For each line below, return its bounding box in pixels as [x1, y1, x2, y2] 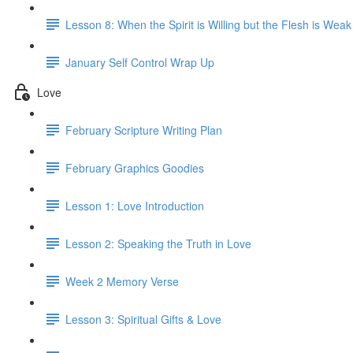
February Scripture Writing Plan [65, 121, 222, 138]
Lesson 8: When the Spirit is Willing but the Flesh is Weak [65, 16, 351, 32]
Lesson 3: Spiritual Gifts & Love [65, 310, 221, 327]
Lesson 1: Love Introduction [65, 197, 204, 214]
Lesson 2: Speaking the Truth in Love [65, 235, 251, 251]
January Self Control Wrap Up [65, 54, 214, 70]
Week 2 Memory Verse [65, 273, 179, 289]
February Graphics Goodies [65, 159, 204, 176]
